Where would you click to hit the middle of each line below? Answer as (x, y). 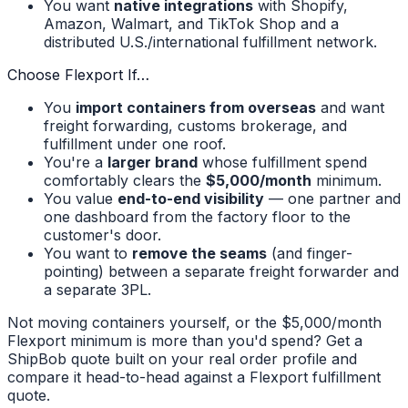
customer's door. (102, 235)
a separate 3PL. (97, 290)
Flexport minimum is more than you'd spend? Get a (185, 341)
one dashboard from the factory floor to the (197, 217)
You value (81, 199)
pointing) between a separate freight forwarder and (221, 272)
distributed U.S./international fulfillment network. (210, 42)
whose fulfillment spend (282, 163)
